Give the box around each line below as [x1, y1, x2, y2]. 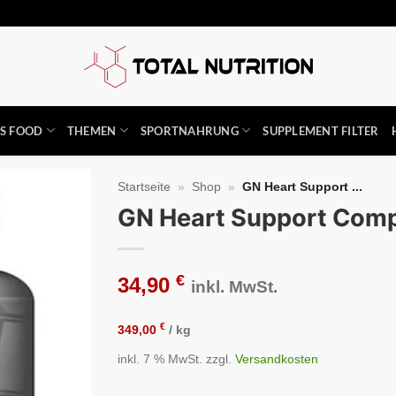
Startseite [118, 179, 171, 194]
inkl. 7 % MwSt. [118, 351, 203, 366]
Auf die [25, 222, 65, 237]
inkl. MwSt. [191, 277, 278, 296]
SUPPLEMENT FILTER [263, 123, 379, 138]
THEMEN [66, 123, 117, 138]
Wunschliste [11, 238, 79, 253]
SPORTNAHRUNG [140, 123, 239, 138]
